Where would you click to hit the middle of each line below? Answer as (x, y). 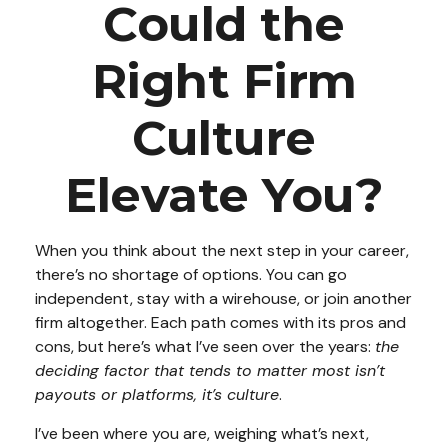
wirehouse (259, 298)
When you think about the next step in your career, (222, 250)
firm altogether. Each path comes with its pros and (220, 322)
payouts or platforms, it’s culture (157, 394)
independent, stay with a (128, 298)
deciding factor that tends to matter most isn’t (210, 370)
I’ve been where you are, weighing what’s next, (202, 433)
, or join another (354, 298)
